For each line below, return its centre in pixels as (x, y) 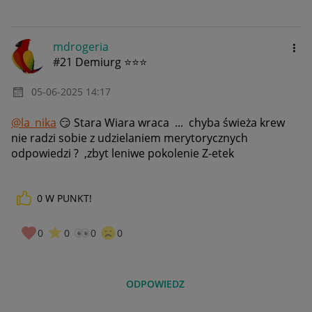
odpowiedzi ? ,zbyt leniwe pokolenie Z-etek (123, 154)
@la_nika (34, 123)
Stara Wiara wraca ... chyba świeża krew (178, 123)
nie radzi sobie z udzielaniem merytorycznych (130, 138)
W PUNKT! (69, 198)
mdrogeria (81, 47)
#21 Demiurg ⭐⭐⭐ (100, 62)
